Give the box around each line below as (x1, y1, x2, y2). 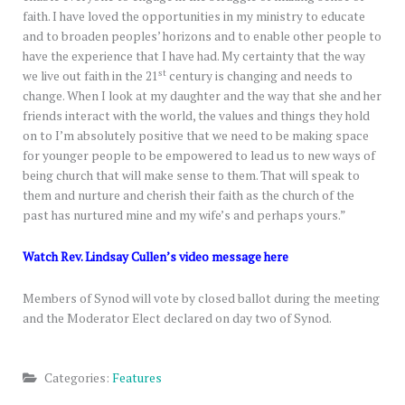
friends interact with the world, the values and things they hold (23, 108, 370, 125)
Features (112, 370, 162, 387)
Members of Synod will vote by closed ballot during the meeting (23, 290, 380, 307)
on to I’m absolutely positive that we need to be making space (23, 127, 369, 145)
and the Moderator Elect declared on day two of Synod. (23, 310, 332, 327)
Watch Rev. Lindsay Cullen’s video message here (23, 249, 288, 266)
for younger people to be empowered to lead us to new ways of (23, 147, 375, 165)
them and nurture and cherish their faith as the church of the (23, 187, 354, 204)
